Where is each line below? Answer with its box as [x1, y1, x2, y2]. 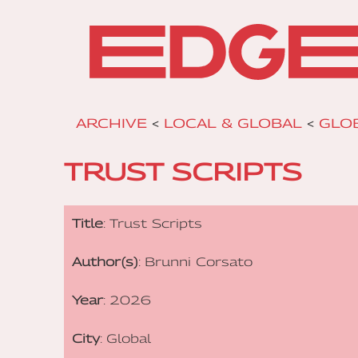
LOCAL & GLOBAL [164, 116, 302, 132]
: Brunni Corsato [138, 254, 253, 269]
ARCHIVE [76, 116, 147, 132]
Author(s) [72, 254, 138, 269]
